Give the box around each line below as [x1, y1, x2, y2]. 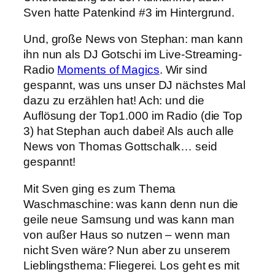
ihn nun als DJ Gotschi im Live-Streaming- [23, 48, 242, 61]
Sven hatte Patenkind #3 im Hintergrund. [23, 6, 235, 19]
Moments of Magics [57, 63, 160, 77]
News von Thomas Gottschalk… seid [23, 140, 217, 153]
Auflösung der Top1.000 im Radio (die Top [23, 109, 242, 123]
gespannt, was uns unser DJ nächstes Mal [23, 79, 246, 92]
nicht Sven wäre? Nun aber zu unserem [23, 243, 231, 257]
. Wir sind [159, 63, 207, 77]
